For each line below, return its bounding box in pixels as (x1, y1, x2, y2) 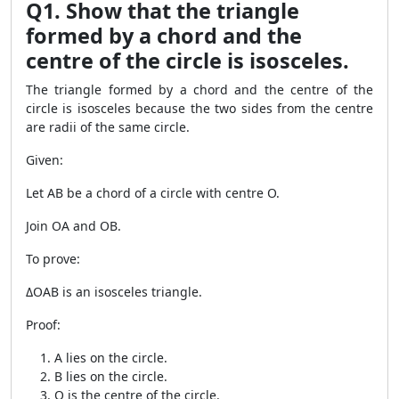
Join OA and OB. (26, 217, 121, 234)
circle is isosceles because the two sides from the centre (26, 100, 373, 117)
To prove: (26, 250, 80, 267)
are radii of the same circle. (26, 118, 190, 135)
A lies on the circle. (54, 349, 167, 366)
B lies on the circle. (54, 368, 167, 385)
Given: (26, 151, 63, 168)
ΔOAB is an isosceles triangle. (26, 283, 202, 300)
